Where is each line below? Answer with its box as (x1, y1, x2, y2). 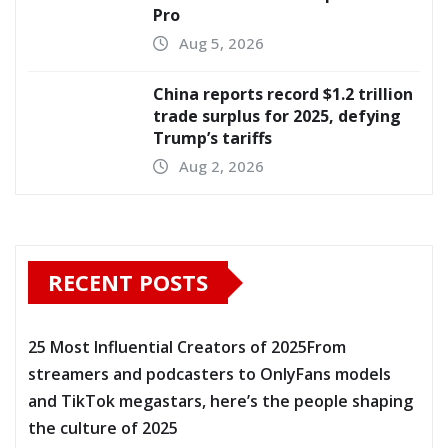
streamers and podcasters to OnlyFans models (28, 363, 391, 386)
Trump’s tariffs (153, 127, 272, 150)
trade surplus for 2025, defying (153, 105, 401, 128)
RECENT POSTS (48, 267, 208, 298)
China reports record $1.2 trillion (153, 83, 413, 106)
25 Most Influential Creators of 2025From (28, 336, 346, 359)
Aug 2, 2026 (179, 156, 264, 177)
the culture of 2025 (28, 417, 178, 440)
